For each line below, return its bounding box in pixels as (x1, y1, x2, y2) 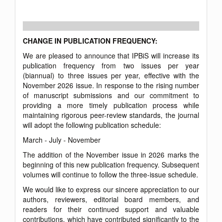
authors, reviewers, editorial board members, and (23, 194, 199, 204)
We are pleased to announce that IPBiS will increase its (23, 50, 199, 60)
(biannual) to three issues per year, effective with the (23, 70, 199, 80)
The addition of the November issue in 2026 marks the (23, 149, 199, 160)
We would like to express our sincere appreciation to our (23, 184, 199, 194)
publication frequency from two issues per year (23, 60, 199, 70)
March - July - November (23, 134, 101, 145)
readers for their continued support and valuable (23, 204, 199, 214)
